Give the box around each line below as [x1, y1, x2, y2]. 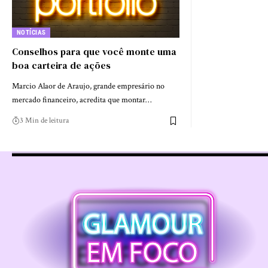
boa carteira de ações [12, 59, 111, 72]
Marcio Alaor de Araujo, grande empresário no [12, 81, 165, 92]
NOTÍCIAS [16, 29, 46, 37]
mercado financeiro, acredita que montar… [12, 95, 151, 106]
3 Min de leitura [20, 115, 69, 126]
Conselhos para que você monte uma [12, 45, 176, 59]
